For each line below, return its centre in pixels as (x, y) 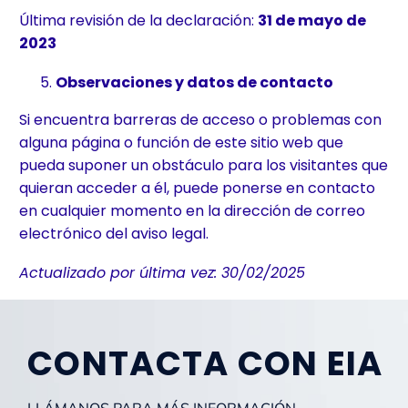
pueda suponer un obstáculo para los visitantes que (204, 166)
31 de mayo (301, 21)
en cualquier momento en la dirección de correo (192, 211)
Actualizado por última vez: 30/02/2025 (162, 272)
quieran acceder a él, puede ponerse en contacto (197, 189)
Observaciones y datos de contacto (194, 83)
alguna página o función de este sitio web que (181, 143)
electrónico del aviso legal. (114, 234)
